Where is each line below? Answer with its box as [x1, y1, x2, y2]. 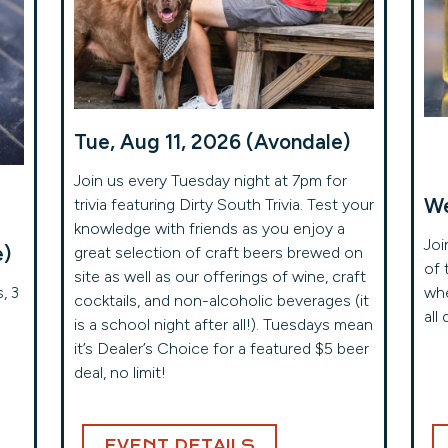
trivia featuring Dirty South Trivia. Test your [73, 195, 374, 214]
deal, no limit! [73, 363, 166, 382]
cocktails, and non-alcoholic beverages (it [73, 291, 369, 310]
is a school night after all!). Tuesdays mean [73, 315, 373, 334]
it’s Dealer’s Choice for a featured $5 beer [73, 339, 369, 358]
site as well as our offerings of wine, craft [73, 267, 366, 286]
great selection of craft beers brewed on [73, 243, 363, 262]
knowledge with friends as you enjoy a [73, 219, 345, 238]
